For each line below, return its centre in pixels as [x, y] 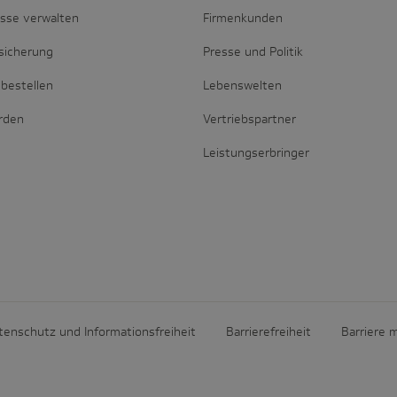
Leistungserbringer [256, 152]
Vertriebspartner [249, 119]
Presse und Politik [253, 51]
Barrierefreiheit [269, 331]
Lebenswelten [242, 85]
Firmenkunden [242, 18]
